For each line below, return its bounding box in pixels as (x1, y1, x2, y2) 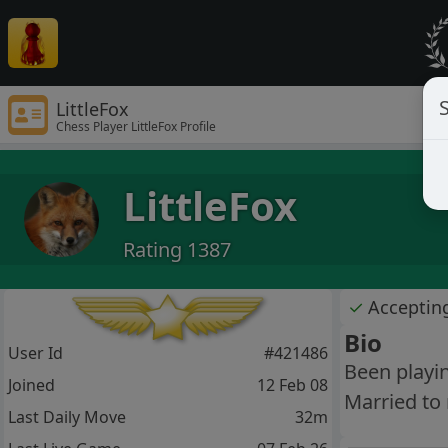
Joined (8, 374, 55, 397)
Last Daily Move (8, 406, 126, 429)
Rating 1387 (123, 235, 231, 263)
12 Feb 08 (256, 374, 328, 397)
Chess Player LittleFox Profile (56, 117, 216, 135)
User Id (8, 342, 63, 365)
